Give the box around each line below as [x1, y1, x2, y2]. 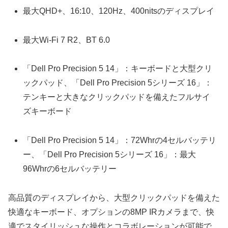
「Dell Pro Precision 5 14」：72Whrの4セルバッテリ [23, 136, 217, 145]
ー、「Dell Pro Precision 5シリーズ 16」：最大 [23, 150, 196, 159]
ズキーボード [23, 107, 72, 116]
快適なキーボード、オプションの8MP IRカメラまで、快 [8, 207, 214, 216]
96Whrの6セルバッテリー [23, 164, 117, 174]
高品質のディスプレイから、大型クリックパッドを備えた [8, 193, 220, 202]
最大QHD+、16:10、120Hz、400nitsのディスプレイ [23, 6, 215, 15]
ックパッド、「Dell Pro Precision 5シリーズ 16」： [23, 78, 213, 88]
